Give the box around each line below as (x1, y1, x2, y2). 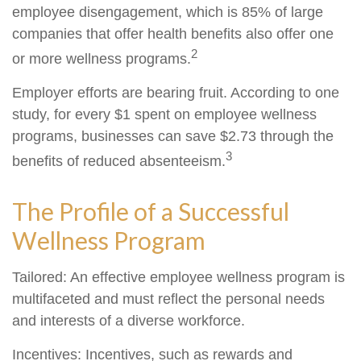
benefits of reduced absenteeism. (12, 153, 226, 169)
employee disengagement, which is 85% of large (12, 4, 323, 20)
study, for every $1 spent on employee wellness (12, 106, 317, 122)
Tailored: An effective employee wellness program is (12, 269, 345, 285)
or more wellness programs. (12, 51, 191, 67)
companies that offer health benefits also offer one (12, 26, 334, 42)
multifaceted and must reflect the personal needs (12, 291, 325, 307)
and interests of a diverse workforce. (12, 313, 245, 329)
